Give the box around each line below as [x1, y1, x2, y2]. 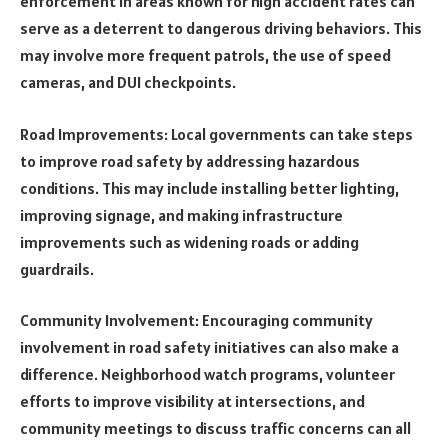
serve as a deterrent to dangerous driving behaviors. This [20, 18, 422, 39]
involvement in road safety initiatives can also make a [20, 337, 399, 358]
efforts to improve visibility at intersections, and [20, 391, 365, 412]
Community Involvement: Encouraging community [20, 310, 373, 331]
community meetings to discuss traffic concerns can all [20, 418, 411, 439]
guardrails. [20, 258, 94, 279]
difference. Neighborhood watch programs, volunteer [20, 364, 395, 385]
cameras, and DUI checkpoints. [20, 72, 236, 93]
